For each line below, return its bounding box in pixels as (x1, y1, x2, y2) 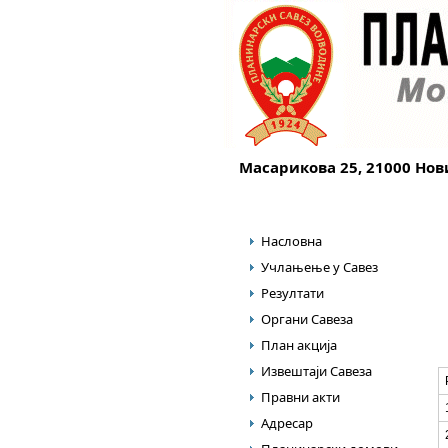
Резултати (261, 284, 324, 302)
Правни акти (261, 388, 340, 406)
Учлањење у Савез (261, 258, 378, 276)
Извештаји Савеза (261, 362, 372, 380)
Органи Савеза (261, 310, 353, 328)
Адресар (261, 414, 313, 432)
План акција (261, 336, 337, 354)
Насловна (261, 232, 322, 250)
